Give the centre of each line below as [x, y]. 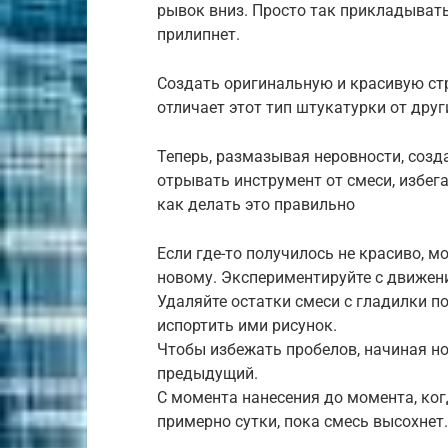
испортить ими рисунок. [247, 326]
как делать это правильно [256, 205]
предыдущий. [207, 374]
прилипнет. [198, 35]
